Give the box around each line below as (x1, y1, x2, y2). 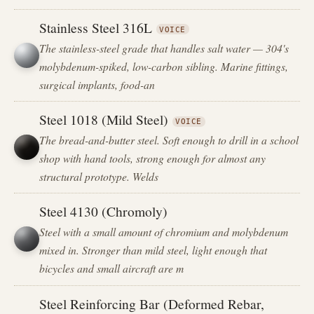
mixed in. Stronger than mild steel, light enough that (39, 243, 268, 258)
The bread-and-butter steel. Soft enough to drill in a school (39, 132, 299, 148)
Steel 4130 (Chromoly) (39, 202, 168, 221)
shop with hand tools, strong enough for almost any (39, 151, 266, 166)
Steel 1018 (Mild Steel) (39, 110, 169, 129)
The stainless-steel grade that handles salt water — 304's (39, 40, 289, 55)
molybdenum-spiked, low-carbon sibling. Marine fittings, (39, 58, 289, 74)
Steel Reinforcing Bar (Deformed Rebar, (39, 294, 265, 313)
